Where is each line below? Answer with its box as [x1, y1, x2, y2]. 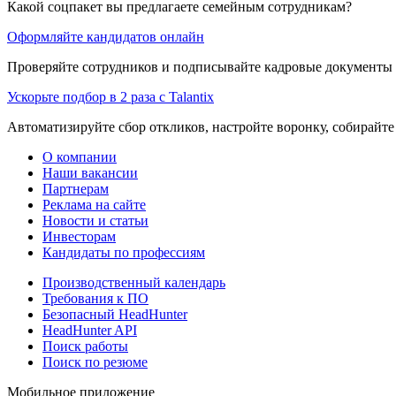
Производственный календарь [42, 274, 225, 290]
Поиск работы [42, 338, 128, 354]
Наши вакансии [42, 164, 138, 180]
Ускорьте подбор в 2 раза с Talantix [7, 88, 214, 104]
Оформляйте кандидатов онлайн [7, 28, 204, 44]
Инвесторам [42, 228, 116, 244]
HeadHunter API [42, 322, 137, 338]
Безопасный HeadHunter [42, 306, 187, 322]
